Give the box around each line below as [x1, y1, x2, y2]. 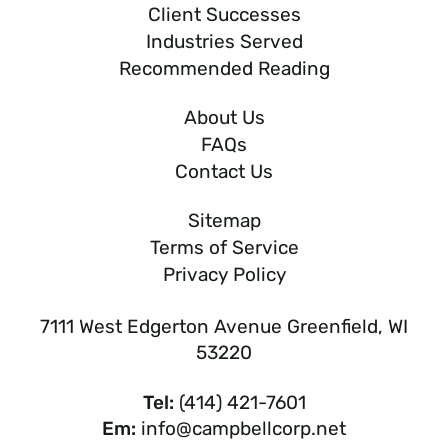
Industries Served [145, 29, 303, 53]
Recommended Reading [118, 56, 330, 80]
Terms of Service [149, 235, 299, 259]
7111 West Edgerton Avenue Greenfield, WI [40, 314, 408, 338]
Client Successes [147, 2, 301, 26]
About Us [183, 105, 265, 129]
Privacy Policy [162, 262, 286, 286]
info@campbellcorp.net [141, 416, 346, 440]
